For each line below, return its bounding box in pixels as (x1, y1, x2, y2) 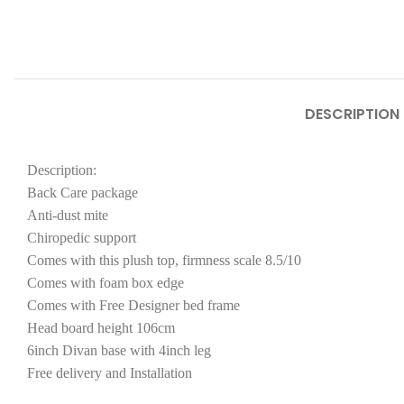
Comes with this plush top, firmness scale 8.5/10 (27, 252, 301, 269)
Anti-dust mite (27, 207, 108, 224)
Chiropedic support (27, 230, 136, 246)
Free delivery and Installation (27, 365, 192, 381)
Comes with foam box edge (27, 275, 184, 291)
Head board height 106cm (27, 320, 175, 336)
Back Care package (27, 185, 138, 201)
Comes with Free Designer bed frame (27, 298, 240, 314)
